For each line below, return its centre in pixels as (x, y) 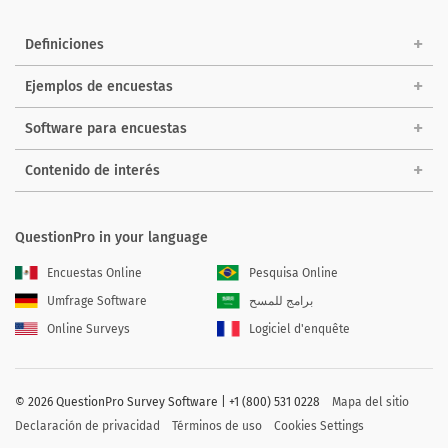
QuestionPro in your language (111, 237)
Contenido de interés (92, 170)
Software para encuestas (106, 128)
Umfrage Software (97, 300)
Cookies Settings (319, 425)
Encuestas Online (94, 272)
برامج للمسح (281, 300)
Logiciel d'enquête (300, 328)
